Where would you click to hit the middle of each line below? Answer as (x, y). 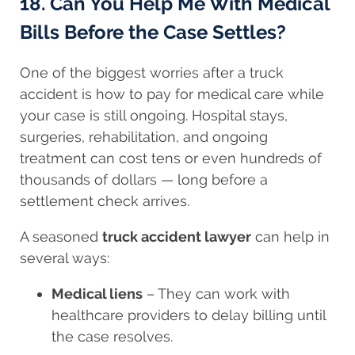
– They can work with (216, 294)
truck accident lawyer (177, 237)
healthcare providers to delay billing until (189, 315)
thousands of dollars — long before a (144, 180)
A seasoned (61, 237)
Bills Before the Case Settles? (153, 32)
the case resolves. (112, 337)
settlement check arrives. (105, 201)
